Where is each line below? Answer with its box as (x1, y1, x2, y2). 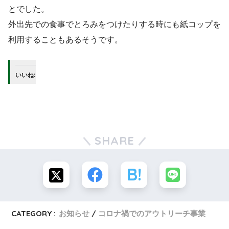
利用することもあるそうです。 (8, 35, 123, 44)
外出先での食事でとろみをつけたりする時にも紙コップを (8, 19, 221, 29)
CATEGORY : (11, 208, 56, 218)
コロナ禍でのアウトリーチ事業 (98, 208, 206, 218)
